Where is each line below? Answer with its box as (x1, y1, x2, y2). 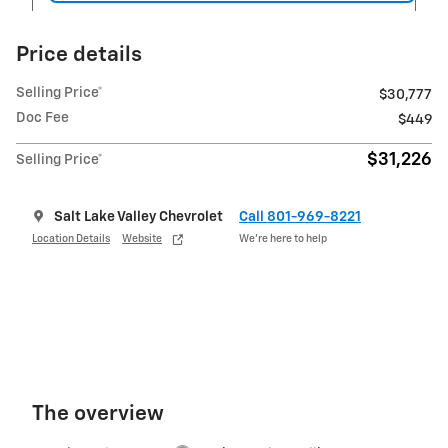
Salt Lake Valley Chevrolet (54, 209, 223, 224)
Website (122, 234, 162, 245)
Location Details (32, 234, 110, 245)
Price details (16, 44, 142, 66)
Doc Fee (16, 110, 69, 125)
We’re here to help (239, 234, 327, 245)
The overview (32, 403, 164, 425)
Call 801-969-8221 (239, 209, 361, 224)
